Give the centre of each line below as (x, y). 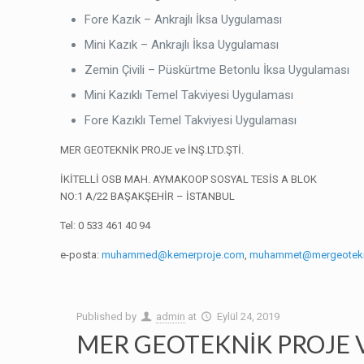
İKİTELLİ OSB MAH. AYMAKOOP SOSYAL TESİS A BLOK (189, 179)
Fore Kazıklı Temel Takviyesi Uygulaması (191, 120)
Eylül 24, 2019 (248, 316)
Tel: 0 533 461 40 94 (106, 225)
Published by (108, 316)
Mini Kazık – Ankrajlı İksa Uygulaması (182, 45)
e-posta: (81, 255)
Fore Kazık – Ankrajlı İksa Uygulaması (184, 19)
